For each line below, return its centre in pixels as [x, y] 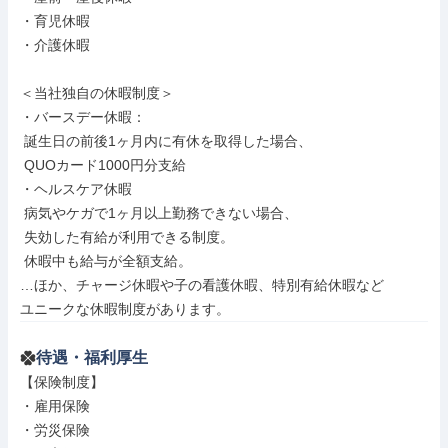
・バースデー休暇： [83, 117]
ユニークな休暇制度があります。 [125, 309]
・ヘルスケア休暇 [76, 189]
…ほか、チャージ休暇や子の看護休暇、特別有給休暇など [202, 285]
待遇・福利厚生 [92, 357]
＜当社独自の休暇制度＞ [97, 93]
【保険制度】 [62, 382]
